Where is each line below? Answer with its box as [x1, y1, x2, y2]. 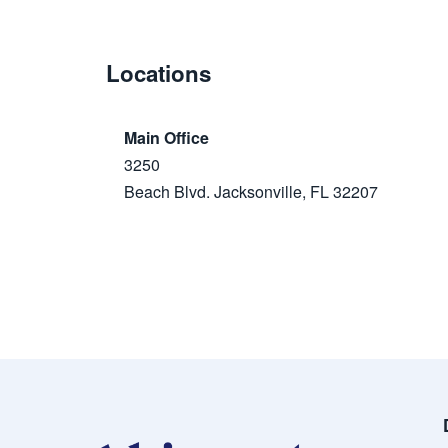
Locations [106, 56, 211, 89]
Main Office [124, 125, 209, 149]
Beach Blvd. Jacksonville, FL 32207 [124, 179, 378, 203]
